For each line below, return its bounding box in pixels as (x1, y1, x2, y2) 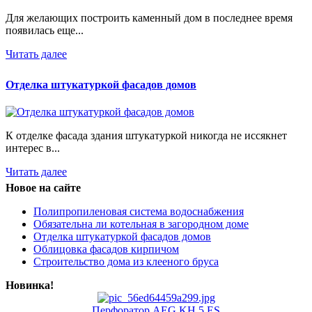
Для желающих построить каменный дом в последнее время (6, 11, 292, 24)
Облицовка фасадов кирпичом (33, 243, 179, 256)
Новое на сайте (6, 182, 81, 194)
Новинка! (6, 279, 54, 292)
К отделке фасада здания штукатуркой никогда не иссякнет (6, 130, 287, 142)
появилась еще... (6, 24, 84, 36)
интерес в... (6, 142, 60, 155)
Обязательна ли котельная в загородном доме (33, 218, 249, 231)
